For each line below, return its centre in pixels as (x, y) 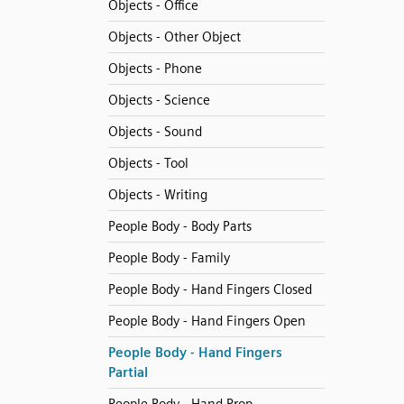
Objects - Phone (155, 69)
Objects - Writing (157, 195)
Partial (128, 372)
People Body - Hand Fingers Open (207, 321)
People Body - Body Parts (179, 226)
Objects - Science (159, 100)
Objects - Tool (148, 163)
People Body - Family (169, 258)
